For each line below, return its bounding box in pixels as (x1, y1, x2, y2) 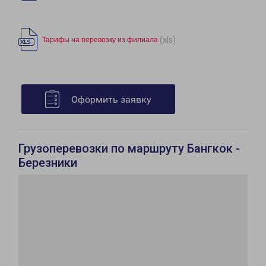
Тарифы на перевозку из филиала (42, 36, 158, 45)
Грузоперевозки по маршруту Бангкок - (18, 141, 240, 156)
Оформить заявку (71, 94, 151, 106)
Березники (18, 156, 77, 170)
